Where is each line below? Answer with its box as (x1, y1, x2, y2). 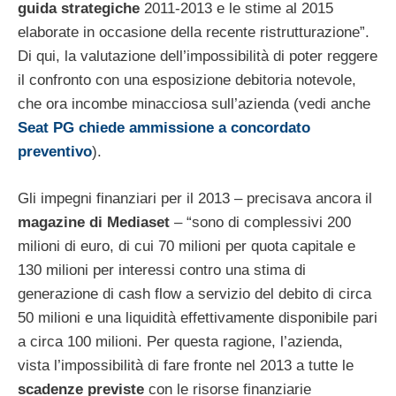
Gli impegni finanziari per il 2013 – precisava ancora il (18, 189, 372, 207)
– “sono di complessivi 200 (170, 213, 351, 231)
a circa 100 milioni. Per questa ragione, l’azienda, (18, 332, 343, 350)
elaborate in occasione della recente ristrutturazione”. (18, 24, 369, 42)
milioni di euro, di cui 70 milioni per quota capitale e (18, 237, 355, 255)
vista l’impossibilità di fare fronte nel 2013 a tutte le (18, 356, 354, 374)
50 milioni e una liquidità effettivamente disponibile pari (18, 308, 377, 326)
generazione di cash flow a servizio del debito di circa (18, 285, 371, 302)
